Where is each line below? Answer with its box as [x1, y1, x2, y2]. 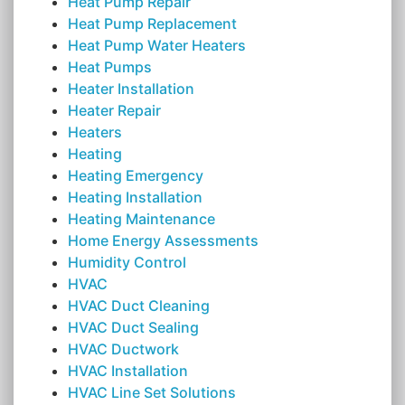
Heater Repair [68, 101, 161, 120]
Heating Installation [68, 188, 202, 207]
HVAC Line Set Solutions [68, 383, 236, 402]
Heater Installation [68, 80, 194, 99]
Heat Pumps [68, 58, 152, 77]
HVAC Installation [68, 362, 188, 381]
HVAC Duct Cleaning [68, 297, 210, 316]
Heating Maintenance [68, 210, 215, 229]
